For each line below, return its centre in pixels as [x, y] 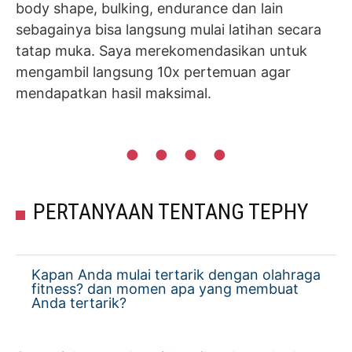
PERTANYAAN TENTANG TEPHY [171, 212]
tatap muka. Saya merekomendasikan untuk [161, 51]
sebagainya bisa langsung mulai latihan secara [169, 29]
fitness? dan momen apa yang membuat [165, 289]
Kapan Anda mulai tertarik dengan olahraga [176, 275]
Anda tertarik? [79, 303]
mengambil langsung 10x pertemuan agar [153, 72]
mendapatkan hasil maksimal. [114, 93]
